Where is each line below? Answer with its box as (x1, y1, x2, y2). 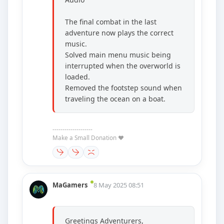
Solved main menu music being (65, 50, 171, 60)
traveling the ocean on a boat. (65, 94, 165, 104)
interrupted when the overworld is (65, 61, 180, 71)
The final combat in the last (65, 17, 156, 27)
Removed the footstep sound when (65, 83, 182, 93)
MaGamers (52, 180, 87, 190)
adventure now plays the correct (65, 28, 173, 38)
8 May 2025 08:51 (93, 180, 144, 190)
